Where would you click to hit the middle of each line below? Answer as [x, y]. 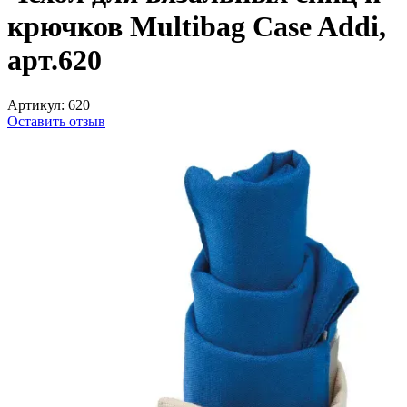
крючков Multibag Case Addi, [197, 27]
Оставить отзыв [56, 121]
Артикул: [36, 104]
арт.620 [55, 60]
